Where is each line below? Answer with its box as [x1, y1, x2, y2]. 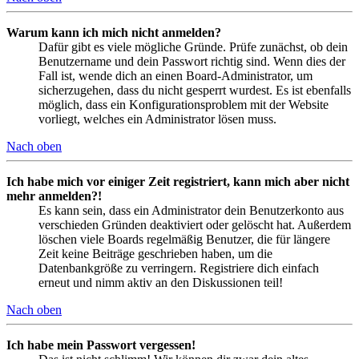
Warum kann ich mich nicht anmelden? [6, 26, 221, 40]
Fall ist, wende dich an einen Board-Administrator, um [38, 69, 313, 83]
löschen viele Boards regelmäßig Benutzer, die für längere [38, 232, 330, 247]
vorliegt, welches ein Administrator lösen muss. [38, 112, 276, 127]
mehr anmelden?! [6, 189, 102, 204]
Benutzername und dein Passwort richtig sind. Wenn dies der [38, 54, 345, 69]
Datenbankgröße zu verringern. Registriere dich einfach [38, 261, 319, 276]
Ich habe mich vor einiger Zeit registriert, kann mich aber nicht [6, 175, 349, 189]
